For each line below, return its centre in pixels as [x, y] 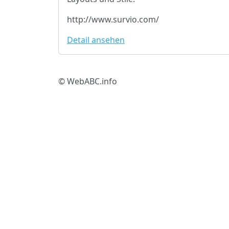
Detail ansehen [96, 40]
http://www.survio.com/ [113, 20]
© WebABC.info [88, 82]
